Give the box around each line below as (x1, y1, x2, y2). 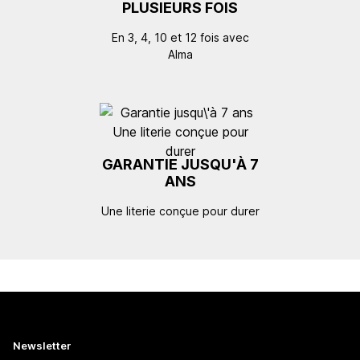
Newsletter (13, 338, 72, 352)
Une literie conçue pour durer (100, 203, 260, 218)
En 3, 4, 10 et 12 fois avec (111, 30, 249, 44)
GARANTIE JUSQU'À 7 (101, 155, 259, 173)
